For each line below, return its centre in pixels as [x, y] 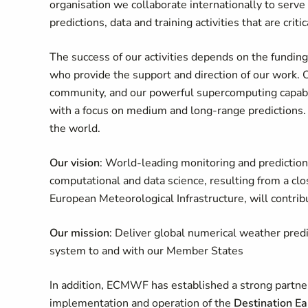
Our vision [75, 163]
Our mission [79, 233]
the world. [75, 129]
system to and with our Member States [146, 251]
